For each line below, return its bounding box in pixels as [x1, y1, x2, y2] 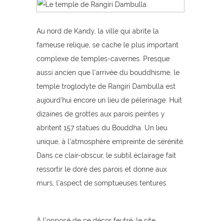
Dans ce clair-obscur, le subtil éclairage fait [37, 151, 176, 159]
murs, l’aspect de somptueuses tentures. [37, 179, 168, 187]
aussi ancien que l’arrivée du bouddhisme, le [37, 69, 180, 76]
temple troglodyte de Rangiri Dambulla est [37, 82, 176, 90]
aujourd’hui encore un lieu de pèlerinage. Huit [37, 96, 182, 104]
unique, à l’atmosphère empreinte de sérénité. [37, 138, 184, 146]
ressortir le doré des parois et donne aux [37, 165, 167, 173]
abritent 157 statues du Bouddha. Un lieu [37, 124, 167, 132]
